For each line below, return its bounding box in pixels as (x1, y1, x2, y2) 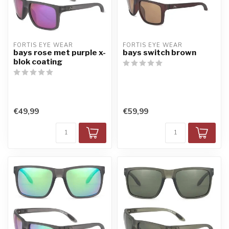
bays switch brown (123, 47, 196, 57)
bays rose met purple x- (13, 47, 106, 57)
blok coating (13, 56, 62, 66)
